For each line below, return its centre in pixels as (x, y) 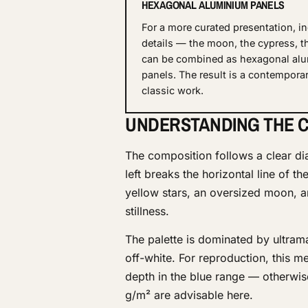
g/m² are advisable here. (189, 295)
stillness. (147, 211)
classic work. (173, 91)
